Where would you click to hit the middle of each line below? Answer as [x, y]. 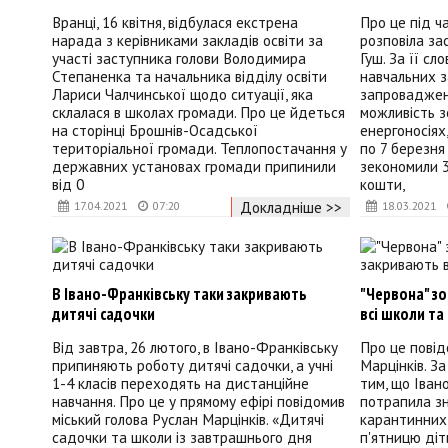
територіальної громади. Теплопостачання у [199, 148]
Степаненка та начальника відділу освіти [189, 76]
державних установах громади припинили [194, 166]
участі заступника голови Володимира [179, 58]
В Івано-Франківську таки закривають [179, 293]
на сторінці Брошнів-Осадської [155, 130]
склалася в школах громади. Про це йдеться [198, 112]
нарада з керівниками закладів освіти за [187, 40]
